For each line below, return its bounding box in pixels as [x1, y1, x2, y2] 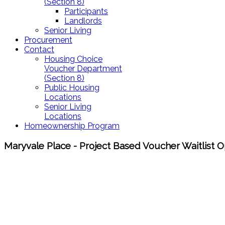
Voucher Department [44, 64, 122, 73]
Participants [64, 7, 108, 16]
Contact [24, 45, 54, 54]
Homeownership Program [24, 121, 120, 131]
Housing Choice [44, 54, 102, 64]
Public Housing [44, 83, 99, 92]
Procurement [24, 35, 72, 45]
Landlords [64, 16, 102, 26]
